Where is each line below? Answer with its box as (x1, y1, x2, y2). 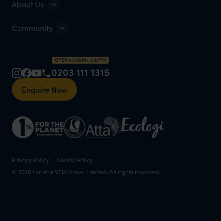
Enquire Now (22, 84, 67, 95)
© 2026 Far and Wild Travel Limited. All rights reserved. (12, 167, 160, 177)
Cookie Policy (57, 155, 93, 165)
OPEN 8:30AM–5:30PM (54, 57, 107, 64)
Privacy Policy (12, 155, 49, 165)
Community (12, 22, 53, 34)
